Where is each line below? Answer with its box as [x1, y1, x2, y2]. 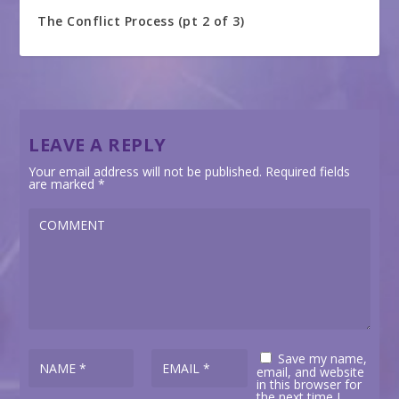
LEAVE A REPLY [28, 132, 167, 157]
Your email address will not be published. [28, 162, 263, 180]
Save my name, [277, 349, 367, 367]
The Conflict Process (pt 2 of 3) [37, 12, 245, 29]
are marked [28, 175, 99, 192]
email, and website [256, 362, 364, 380]
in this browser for [256, 375, 362, 393]
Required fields [262, 162, 351, 180]
